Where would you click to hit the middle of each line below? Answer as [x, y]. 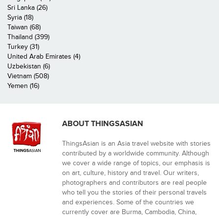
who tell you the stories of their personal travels [134, 192]
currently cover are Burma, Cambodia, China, [129, 212]
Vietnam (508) [28, 76]
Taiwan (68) [24, 27]
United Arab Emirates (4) [44, 56]
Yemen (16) [23, 86]
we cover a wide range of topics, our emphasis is [136, 163]
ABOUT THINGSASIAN [103, 124]
